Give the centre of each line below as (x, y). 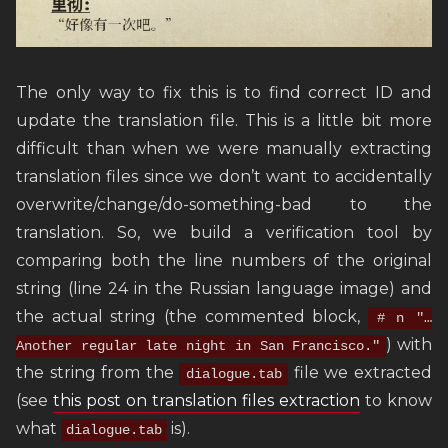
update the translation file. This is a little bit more (224, 121)
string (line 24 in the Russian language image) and (224, 289)
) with (409, 345)
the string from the (98, 373)
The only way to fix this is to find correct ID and (224, 93)
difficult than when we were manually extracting (224, 149)
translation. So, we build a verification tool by (224, 233)
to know (396, 401)
